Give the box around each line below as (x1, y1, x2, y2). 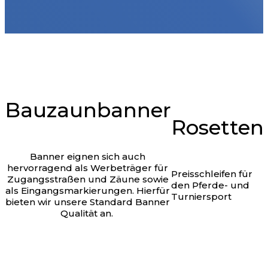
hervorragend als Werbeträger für (7, 162, 168, 174)
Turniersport (170, 190, 232, 202)
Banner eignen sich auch (30, 151, 145, 163)
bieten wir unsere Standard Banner (5, 196, 170, 208)
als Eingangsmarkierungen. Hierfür (5, 185, 170, 197)
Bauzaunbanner (4, 98, 171, 123)
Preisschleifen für (170, 167, 252, 179)
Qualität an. (60, 208, 115, 220)
